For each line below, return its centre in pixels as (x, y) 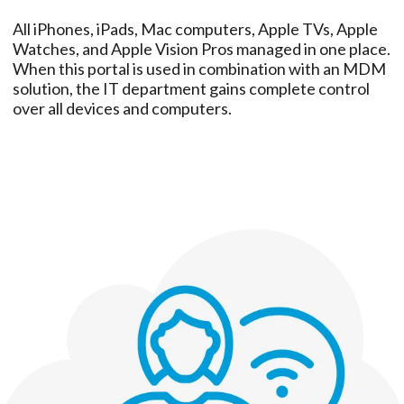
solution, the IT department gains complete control (191, 89)
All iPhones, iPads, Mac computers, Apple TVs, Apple (195, 29)
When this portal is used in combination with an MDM (199, 69)
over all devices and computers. (122, 109)
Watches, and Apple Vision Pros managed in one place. (201, 49)
